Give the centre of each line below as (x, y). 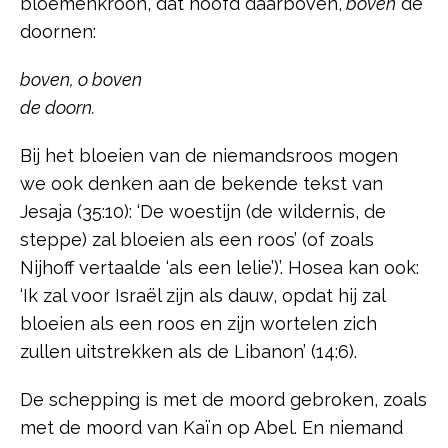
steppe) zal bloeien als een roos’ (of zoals (197, 240)
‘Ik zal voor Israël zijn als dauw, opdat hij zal (202, 296)
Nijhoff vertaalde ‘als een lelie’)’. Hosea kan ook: (219, 268)
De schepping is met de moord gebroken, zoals (223, 400)
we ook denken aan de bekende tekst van (201, 184)
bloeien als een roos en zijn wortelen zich (198, 324)
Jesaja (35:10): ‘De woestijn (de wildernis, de (203, 212)
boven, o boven (81, 80)
